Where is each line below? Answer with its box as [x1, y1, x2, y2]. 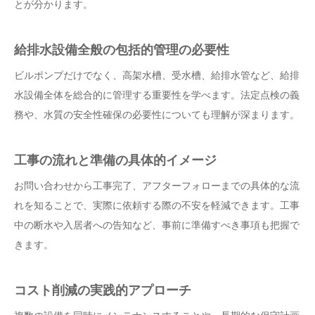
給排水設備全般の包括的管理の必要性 [14, 41, 229, 58]
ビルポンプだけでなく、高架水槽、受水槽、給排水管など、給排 [14, 68, 300, 82]
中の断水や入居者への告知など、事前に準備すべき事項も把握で [14, 218, 300, 232]
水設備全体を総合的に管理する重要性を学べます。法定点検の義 [14, 88, 300, 102]
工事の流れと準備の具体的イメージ [14, 151, 217, 169]
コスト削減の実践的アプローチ [14, 281, 191, 299]
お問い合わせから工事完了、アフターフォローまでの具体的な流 [14, 179, 300, 193]
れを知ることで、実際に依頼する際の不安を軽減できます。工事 [14, 198, 300, 212]
